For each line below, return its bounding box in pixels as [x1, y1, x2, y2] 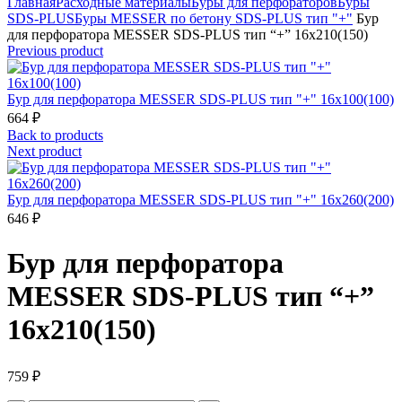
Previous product [7, 43, 103, 58]
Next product [7, 144, 82, 159]
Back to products [7, 127, 103, 143]
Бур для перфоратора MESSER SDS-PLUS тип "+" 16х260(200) [7, 192, 394, 207]
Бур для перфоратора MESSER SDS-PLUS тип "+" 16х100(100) [7, 92, 394, 107]
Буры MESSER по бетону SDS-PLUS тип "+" [74, 11, 353, 26]
